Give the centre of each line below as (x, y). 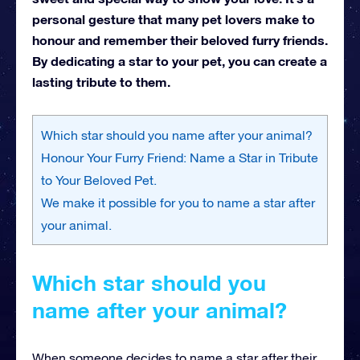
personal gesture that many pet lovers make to (174, 18)
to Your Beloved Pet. (99, 180)
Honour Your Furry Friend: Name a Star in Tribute (180, 157)
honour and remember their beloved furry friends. (180, 39)
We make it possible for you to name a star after (178, 202)
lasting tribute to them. (101, 81)
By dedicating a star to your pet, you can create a (180, 60)
